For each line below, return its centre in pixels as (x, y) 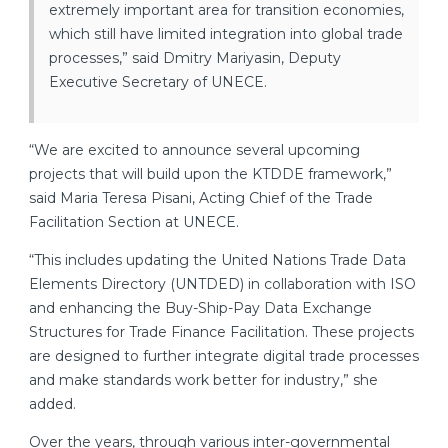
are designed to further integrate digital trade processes (224, 356)
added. (52, 404)
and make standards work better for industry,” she (203, 380)
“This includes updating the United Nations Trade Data (217, 260)
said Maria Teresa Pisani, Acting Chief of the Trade (201, 198)
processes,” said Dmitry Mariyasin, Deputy (195, 58)
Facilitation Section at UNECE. (134, 222)
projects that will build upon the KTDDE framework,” (210, 174)
